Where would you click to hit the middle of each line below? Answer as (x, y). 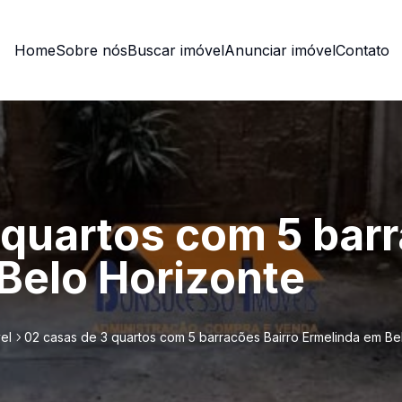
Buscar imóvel (176, 50)
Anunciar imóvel (280, 50)
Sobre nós (92, 50)
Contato (363, 50)
